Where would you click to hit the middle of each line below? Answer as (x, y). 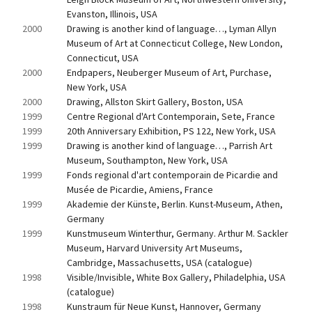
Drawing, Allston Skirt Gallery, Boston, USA (155, 102)
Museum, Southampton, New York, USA (147, 160)
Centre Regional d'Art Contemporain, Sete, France (171, 116)
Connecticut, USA (103, 58)
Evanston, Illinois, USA (112, 14)
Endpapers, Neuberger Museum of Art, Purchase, (169, 72)
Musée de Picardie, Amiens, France (140, 189)
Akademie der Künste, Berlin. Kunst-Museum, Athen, (175, 204)
